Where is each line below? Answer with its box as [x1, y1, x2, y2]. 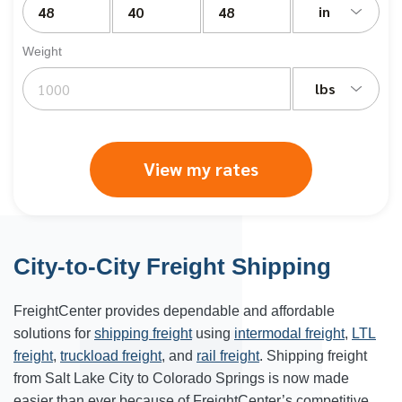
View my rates [144, 157, 258, 180]
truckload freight [60, 348, 162, 363]
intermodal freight [234, 326, 345, 341]
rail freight [197, 348, 259, 363]
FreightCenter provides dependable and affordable [13, 303, 335, 319]
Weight [22, 44, 62, 58]
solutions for [13, 326, 94, 341]
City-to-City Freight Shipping [13, 253, 331, 280]
